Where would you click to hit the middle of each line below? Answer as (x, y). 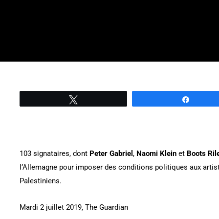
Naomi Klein (156, 153)
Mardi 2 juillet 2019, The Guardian (74, 208)
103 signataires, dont (55, 153)
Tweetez (96, 99)
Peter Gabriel (111, 153)
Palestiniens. (41, 181)
